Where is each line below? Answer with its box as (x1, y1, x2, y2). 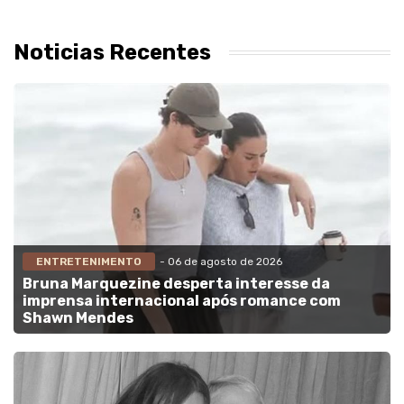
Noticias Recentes (14, 39, 211, 65)
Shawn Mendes (23, 309, 133, 327)
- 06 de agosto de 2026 (160, 255, 282, 269)
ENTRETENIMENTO (36, 255, 142, 269)
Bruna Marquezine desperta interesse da (23, 275, 330, 293)
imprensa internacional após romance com (23, 292, 341, 310)
